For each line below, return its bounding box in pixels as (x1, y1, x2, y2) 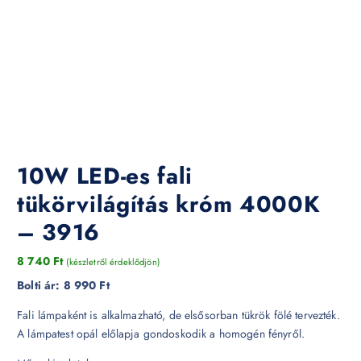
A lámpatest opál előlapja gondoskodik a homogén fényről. (17, 325, 305, 342)
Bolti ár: (17, 276, 64, 293)
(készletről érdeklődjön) (66, 255, 160, 268)
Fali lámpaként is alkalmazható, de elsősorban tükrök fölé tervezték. (17, 306, 340, 323)
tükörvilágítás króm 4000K (17, 187, 321, 221)
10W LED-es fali (17, 159, 193, 193)
